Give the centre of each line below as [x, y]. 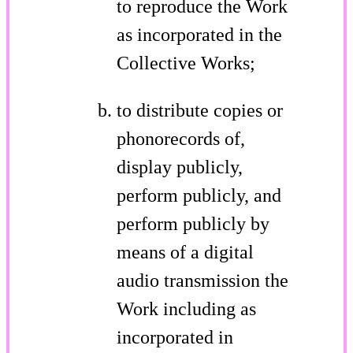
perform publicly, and [199, 195]
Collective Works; [186, 63]
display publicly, [180, 167]
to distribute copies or [200, 110]
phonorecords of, [181, 138]
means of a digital [185, 252]
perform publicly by [193, 223]
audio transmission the [203, 280]
